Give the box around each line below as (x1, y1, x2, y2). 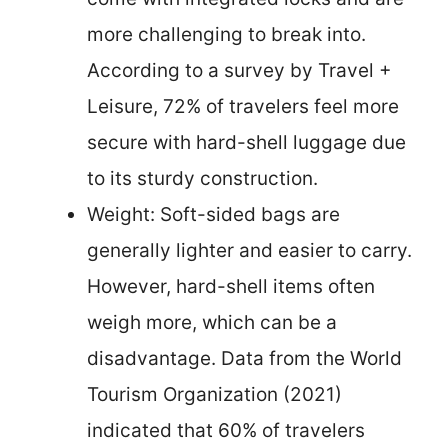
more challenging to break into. (87, 22, 366, 46)
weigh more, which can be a (87, 310, 337, 334)
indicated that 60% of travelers (87, 418, 365, 442)
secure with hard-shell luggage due (87, 130, 406, 154)
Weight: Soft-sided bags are (87, 202, 340, 226)
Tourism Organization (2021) (87, 382, 342, 406)
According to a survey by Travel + (87, 58, 392, 82)
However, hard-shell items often (87, 274, 375, 298)
